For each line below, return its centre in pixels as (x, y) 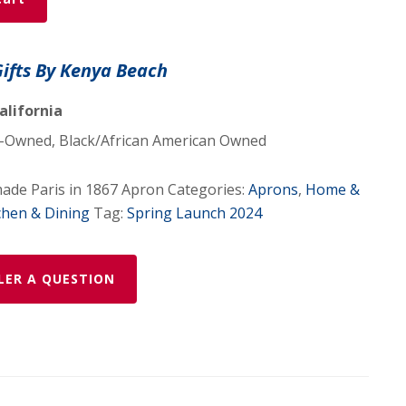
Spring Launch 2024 (194, 213)
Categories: (208, 189)
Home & (332, 189)
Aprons (273, 189)
